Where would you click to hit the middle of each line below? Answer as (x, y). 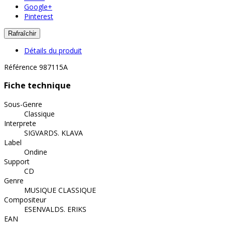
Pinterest (39, 16)
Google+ (38, 7)
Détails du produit (53, 50)
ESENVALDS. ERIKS (55, 209)
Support (17, 161)
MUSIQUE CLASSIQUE (60, 190)
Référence (22, 67)
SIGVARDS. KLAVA (53, 133)
